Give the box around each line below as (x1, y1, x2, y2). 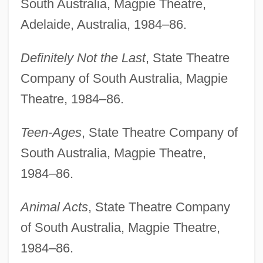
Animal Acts (20, 199, 88, 214)
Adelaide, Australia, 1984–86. (20, 16, 187, 32)
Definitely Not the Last (20, 50, 146, 65)
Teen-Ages (20, 124, 82, 140)
